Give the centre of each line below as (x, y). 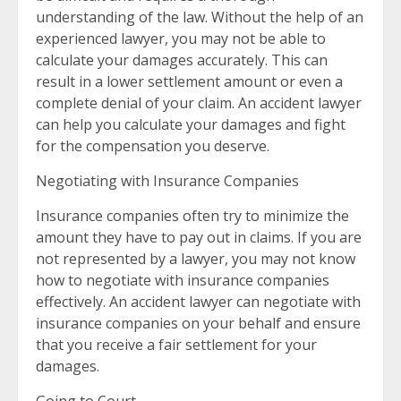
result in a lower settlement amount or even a (189, 81)
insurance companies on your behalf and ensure (198, 323)
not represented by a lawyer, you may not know (196, 259)
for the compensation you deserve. (153, 146)
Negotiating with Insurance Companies (167, 181)
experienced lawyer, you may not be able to (181, 38)
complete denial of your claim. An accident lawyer (199, 103)
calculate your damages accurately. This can (182, 60)
